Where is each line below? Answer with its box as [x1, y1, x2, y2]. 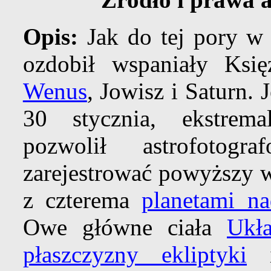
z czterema [22, 187, 142, 214]
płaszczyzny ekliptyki [22, 241, 247, 268]
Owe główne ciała [22, 214, 227, 241]
